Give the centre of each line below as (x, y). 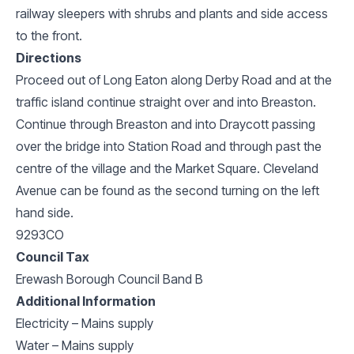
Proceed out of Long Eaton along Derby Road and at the (174, 79)
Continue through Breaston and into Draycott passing (166, 124)
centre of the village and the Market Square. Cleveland (167, 168)
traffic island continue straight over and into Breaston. (166, 102)
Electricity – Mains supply (85, 323)
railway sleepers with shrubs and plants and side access (172, 13)
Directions (49, 57)
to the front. (49, 35)
